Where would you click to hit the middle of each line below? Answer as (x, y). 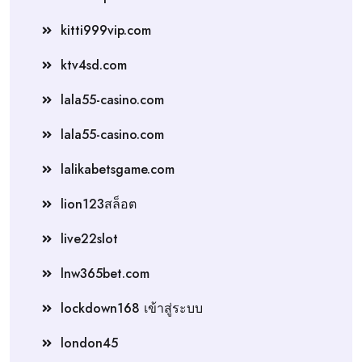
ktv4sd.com (94, 65)
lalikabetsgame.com (118, 169)
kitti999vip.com (106, 30)
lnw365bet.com (105, 273)
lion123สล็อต (99, 204)
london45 (89, 343)
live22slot (89, 238)
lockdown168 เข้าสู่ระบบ (132, 308)
